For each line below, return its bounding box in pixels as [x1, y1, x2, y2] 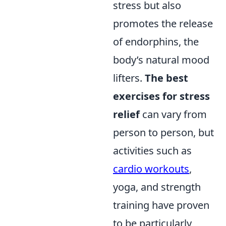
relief [113, 107, 140, 121]
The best [145, 71, 188, 85]
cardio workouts [113, 161, 189, 176]
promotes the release [113, 16, 213, 30]
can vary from [140, 107, 207, 121]
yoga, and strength [113, 180, 201, 194]
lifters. [113, 71, 145, 85]
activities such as [113, 143, 192, 157]
